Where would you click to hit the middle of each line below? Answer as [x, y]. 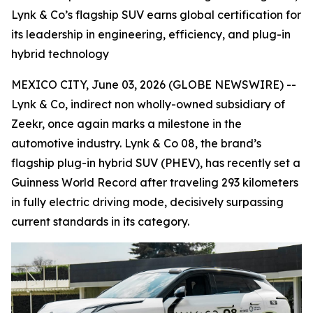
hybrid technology [60, 54]
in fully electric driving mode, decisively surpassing [147, 202]
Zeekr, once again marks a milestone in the [126, 124]
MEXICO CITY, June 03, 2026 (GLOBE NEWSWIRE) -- [154, 85]
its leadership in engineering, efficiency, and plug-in [151, 34]
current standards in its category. [100, 221]
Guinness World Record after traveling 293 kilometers [155, 182]
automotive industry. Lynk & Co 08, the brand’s [136, 143]
